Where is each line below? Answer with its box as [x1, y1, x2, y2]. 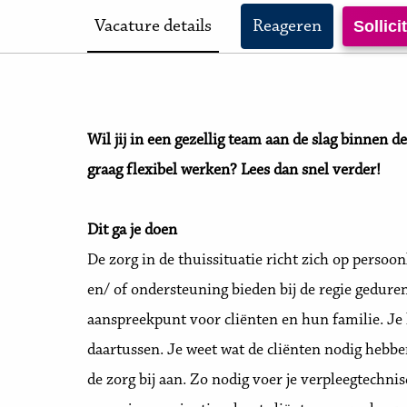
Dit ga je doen [87, 223, 177, 239]
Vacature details [94, 17, 212, 35]
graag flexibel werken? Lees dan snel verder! [87, 163, 384, 179]
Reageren [253, 17, 322, 35]
